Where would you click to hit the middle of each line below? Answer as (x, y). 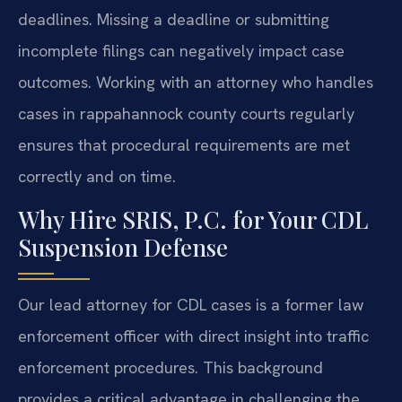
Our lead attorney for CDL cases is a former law (191, 304)
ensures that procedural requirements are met (184, 145)
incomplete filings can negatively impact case (181, 51)
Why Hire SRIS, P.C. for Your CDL (193, 219)
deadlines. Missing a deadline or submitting (174, 20)
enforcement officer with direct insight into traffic (193, 336)
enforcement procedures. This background (170, 367)
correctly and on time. (97, 177)
